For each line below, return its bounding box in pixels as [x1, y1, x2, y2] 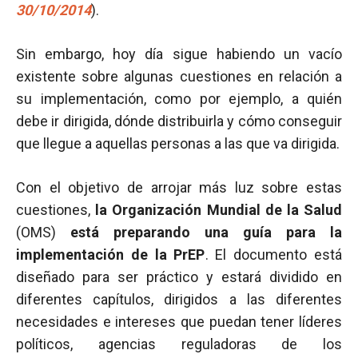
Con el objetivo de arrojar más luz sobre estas [16, 179, 342, 196]
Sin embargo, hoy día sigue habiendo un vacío [16, 46, 342, 62]
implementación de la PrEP [16, 246, 205, 263]
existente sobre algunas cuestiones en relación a [16, 68, 342, 85]
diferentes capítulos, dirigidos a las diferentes [16, 291, 342, 308]
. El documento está [205, 246, 342, 263]
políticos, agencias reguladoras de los [16, 336, 342, 352]
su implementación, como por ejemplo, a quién [16, 90, 342, 107]
